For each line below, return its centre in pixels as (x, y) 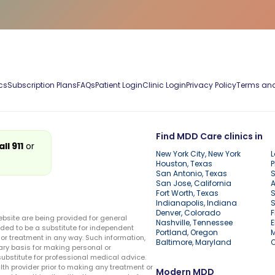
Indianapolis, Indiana (196, 203)
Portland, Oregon (187, 232)
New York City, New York (198, 153)
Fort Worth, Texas (187, 193)
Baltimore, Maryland (194, 242)
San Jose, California (194, 183)
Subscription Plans (42, 85)
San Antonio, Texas (192, 173)
